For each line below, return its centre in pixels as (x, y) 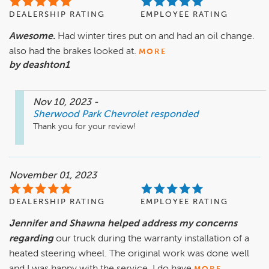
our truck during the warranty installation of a (153, 239)
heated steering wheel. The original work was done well (129, 254)
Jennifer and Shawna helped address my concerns (123, 224)
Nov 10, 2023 (63, 103)
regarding (31, 239)
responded (174, 115)
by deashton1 (39, 66)
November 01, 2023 (53, 176)
